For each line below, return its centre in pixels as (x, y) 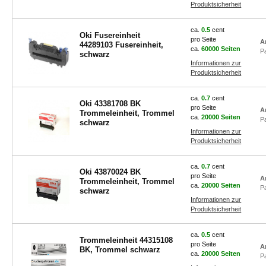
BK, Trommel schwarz (127, 250)
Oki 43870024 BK (110, 172)
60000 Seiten (221, 49)
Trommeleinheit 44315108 (126, 240)
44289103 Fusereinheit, (121, 45)
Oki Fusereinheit (110, 35)
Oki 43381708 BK (110, 104)
